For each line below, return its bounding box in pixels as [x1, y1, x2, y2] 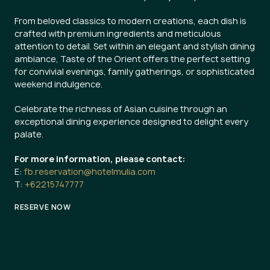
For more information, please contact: [14, 153, 185, 165]
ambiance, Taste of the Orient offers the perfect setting [14, 53, 250, 64]
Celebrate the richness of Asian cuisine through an [14, 103, 227, 115]
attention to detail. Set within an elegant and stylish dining [14, 40, 255, 52]
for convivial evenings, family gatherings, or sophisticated [14, 66, 254, 77]
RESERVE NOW [14, 202, 71, 212]
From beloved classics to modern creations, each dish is [14, 15, 246, 27]
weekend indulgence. [14, 78, 102, 90]
